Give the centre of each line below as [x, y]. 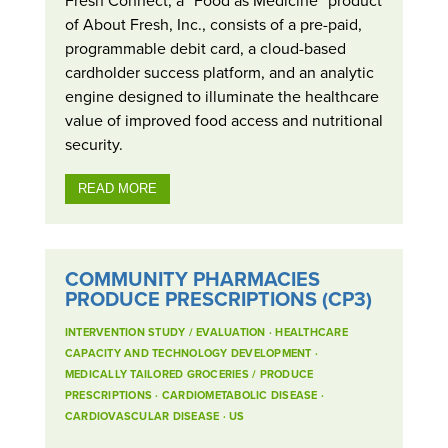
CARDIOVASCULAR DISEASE [142, 415]
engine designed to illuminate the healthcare [221, 95]
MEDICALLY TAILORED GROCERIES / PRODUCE [189, 373]
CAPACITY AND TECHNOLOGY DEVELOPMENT [188, 352]
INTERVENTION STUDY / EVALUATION [165, 331]
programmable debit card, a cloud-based [205, 47]
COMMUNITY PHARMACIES [192, 278]
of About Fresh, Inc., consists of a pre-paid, [213, 23]
